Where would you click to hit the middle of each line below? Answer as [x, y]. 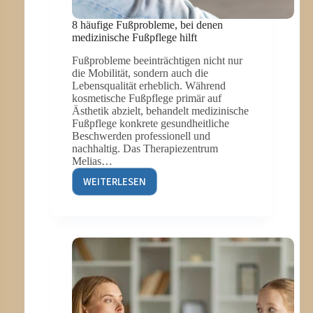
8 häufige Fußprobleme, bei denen [147, 25]
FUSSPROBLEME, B [151, 217]
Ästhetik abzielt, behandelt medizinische [160, 111]
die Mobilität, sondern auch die [140, 73]
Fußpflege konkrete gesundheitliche [150, 124]
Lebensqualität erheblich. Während [148, 86]
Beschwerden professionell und [141, 136]
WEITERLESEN [114, 182]
